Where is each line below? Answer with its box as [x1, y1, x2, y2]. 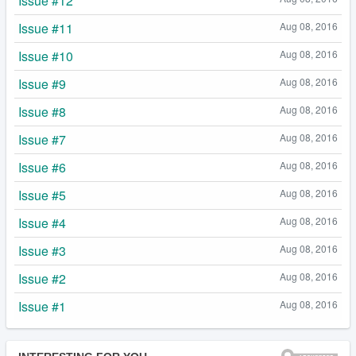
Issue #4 [18, 214, 66, 233]
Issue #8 [18, 103, 66, 122]
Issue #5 [18, 186, 66, 205]
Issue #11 [18, 19, 73, 38]
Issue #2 [18, 269, 66, 288]
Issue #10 [18, 47, 73, 66]
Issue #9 [18, 75, 66, 94]
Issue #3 [18, 242, 66, 261]
